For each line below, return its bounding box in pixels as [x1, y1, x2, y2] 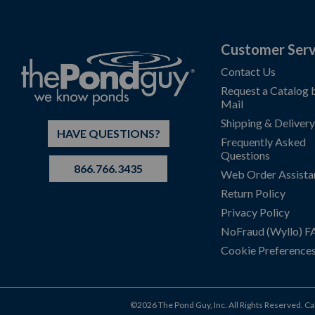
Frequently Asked [221, 135, 306, 148]
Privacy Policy [221, 205, 290, 219]
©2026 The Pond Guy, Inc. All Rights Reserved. [129, 300, 304, 310]
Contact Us [221, 65, 276, 78]
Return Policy [221, 186, 285, 200]
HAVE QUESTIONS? [56, 126, 160, 140]
